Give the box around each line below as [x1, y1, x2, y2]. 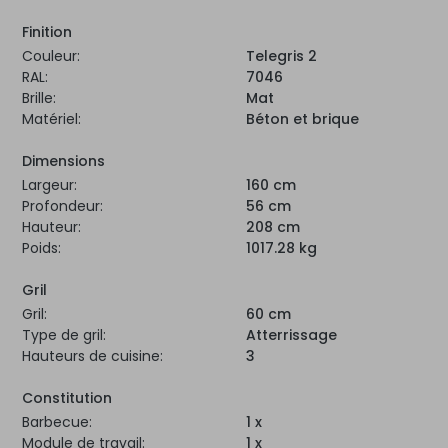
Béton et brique [246, 109, 359, 130]
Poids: [22, 238, 61, 259]
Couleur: [22, 46, 80, 67]
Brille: [22, 88, 56, 109]
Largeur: [22, 175, 77, 196]
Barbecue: [22, 412, 92, 433]
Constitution [22, 388, 112, 409]
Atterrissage [246, 325, 337, 346]
